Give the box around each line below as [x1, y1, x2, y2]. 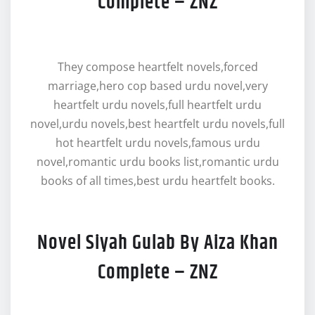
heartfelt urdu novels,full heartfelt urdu [53, 96, 262, 112]
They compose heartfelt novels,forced [57, 58, 258, 75]
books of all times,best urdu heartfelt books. [40, 172, 275, 188]
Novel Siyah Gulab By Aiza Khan [37, 228, 278, 258]
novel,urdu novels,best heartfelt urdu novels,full [30, 115, 285, 131]
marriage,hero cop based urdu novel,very [47, 77, 268, 94]
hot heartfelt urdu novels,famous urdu [55, 134, 260, 150]
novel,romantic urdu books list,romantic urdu [36, 153, 279, 169]
